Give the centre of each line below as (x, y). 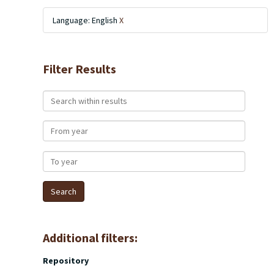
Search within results (85, 96)
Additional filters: (90, 238)
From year (63, 126)
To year (57, 157)
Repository (66, 261)
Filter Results (80, 69)
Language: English (86, 20)
